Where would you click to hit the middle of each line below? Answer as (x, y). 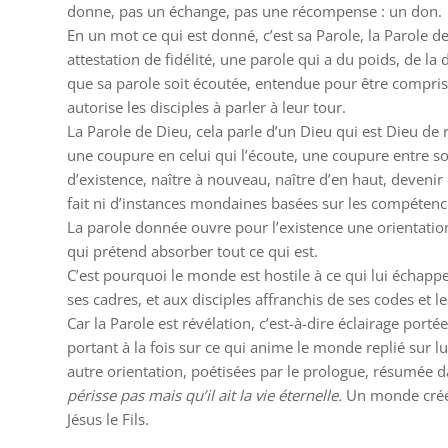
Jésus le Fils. (108, 418)
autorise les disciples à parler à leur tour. (206, 106)
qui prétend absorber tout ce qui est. (192, 250)
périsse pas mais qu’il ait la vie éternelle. (204, 394)
